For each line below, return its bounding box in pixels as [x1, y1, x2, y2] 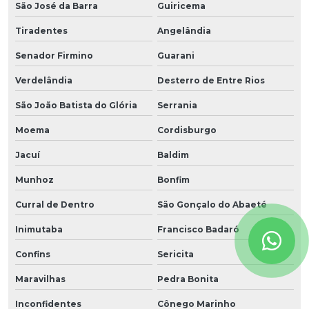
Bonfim [157, 174, 190, 185]
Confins [15, 248, 50, 259]
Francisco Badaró [157, 223, 239, 235]
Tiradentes [15, 25, 68, 36]
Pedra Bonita [157, 273, 219, 284]
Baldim [157, 149, 189, 160]
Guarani [157, 50, 195, 61]
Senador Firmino [15, 50, 93, 61]
